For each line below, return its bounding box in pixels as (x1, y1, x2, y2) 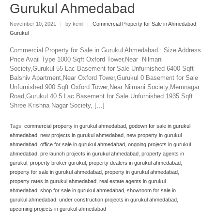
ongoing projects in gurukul (128, 141, 191, 148)
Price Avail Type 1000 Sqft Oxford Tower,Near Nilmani (10, 56, 163, 63)
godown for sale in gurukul (129, 123, 190, 129)
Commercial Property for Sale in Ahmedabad (93, 20, 196, 27)
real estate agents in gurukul (99, 178, 166, 185)
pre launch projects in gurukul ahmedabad (40, 151, 139, 157)
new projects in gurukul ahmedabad (40, 132, 124, 139)
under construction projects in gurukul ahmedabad (59, 197, 177, 203)
